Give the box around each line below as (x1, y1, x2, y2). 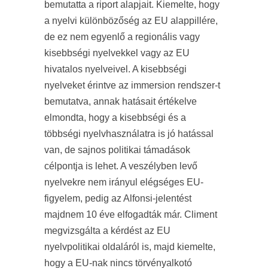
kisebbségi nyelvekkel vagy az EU (44, 48, 190, 58)
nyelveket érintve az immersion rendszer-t (44, 80, 220, 90)
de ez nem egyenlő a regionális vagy (44, 32, 200, 42)
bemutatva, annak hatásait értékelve (44, 96, 197, 106)
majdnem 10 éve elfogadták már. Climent (44, 209, 217, 220)
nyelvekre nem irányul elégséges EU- (44, 177, 203, 187)
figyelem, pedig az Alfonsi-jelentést (44, 193, 191, 203)
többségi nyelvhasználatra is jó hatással (44, 129, 214, 139)
